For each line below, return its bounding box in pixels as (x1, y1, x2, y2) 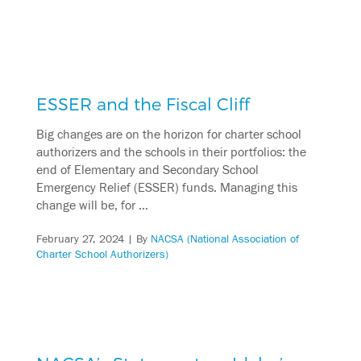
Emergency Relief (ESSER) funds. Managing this (35, 180, 297, 195)
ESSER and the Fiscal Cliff (35, 93, 250, 114)
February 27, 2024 (35, 232, 124, 246)
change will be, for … (35, 197, 148, 213)
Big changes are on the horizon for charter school (35, 127, 301, 142)
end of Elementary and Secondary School (35, 162, 259, 177)
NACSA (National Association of (150, 232, 299, 246)
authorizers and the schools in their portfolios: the (35, 144, 306, 160)
